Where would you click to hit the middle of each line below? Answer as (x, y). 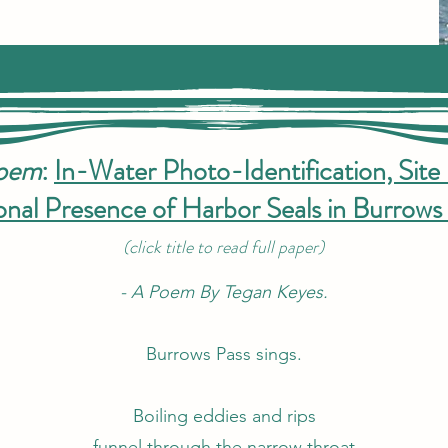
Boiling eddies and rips (224, 416)
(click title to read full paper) (223, 247)
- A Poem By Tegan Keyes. (224, 292)
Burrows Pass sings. (224, 354)
